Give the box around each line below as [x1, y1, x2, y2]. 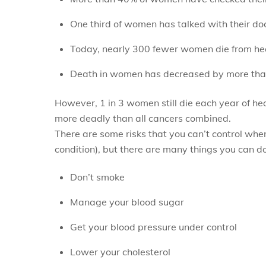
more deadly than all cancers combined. [55, 112, 231, 124]
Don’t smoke [69, 170, 125, 183]
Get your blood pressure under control [69, 220, 237, 233]
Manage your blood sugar [69, 195, 184, 208]
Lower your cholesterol [69, 245, 170, 258]
